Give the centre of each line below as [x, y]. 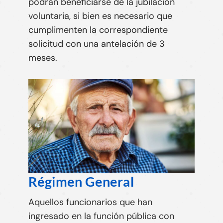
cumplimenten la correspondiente [98, 30]
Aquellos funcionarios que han [90, 202]
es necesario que [137, 16]
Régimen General [82, 181]
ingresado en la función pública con [101, 216]
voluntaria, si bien [65, 16]
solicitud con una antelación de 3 [96, 44]
